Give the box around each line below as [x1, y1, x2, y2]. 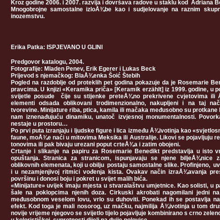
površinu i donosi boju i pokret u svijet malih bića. [10, 175, 149, 182]
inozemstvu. [10, 13, 45, 20]
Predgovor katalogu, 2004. [10, 58, 84, 65]
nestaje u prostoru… [10, 120, 68, 127]
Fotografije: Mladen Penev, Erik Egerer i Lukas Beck [10, 65, 156, 72]
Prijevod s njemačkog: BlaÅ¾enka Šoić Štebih [10, 72, 140, 79]
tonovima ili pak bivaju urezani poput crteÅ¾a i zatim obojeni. [10, 141, 180, 148]
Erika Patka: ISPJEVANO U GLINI [10, 44, 103, 51]
